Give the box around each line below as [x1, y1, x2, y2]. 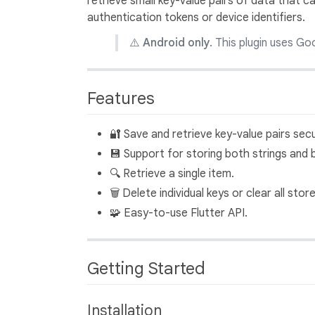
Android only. [143, 35, 212, 50]
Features [87, 87, 159, 109]
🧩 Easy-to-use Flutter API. [110, 205, 247, 220]
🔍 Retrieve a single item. [110, 166, 234, 181]
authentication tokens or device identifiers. [87, 10, 305, 25]
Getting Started [87, 257, 210, 279]
